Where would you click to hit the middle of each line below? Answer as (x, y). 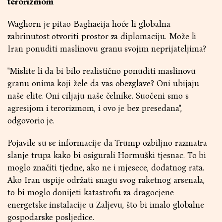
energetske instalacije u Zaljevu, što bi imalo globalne (106, 205)
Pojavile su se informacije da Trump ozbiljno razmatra (108, 143)
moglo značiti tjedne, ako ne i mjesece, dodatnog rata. (106, 168)
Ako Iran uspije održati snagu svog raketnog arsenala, (106, 180)
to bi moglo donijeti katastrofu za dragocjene (91, 193)
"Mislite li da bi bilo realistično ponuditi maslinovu (102, 71)
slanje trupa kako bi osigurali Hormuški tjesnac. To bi (107, 155)
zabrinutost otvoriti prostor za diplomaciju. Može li (102, 36)
